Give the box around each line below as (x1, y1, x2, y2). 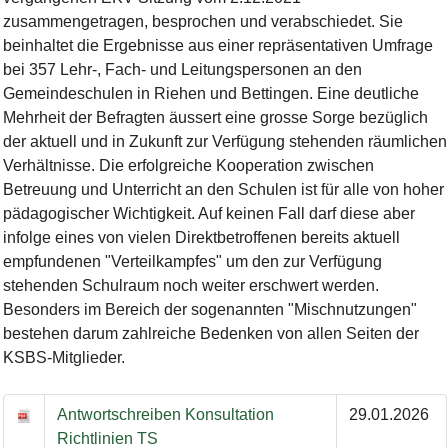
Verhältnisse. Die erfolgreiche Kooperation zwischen (2, 157, 374, 174)
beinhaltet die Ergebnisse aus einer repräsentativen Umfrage (2, 37, 433, 54)
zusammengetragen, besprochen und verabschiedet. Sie (2, 13, 403, 30)
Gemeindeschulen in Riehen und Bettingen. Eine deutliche (2, 85, 419, 102)
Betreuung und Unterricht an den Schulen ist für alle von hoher (2, 181, 444, 198)
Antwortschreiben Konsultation (56, 406, 274, 423)
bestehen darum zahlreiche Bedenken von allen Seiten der (2, 325, 419, 342)
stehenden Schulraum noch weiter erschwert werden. (2, 277, 379, 294)
